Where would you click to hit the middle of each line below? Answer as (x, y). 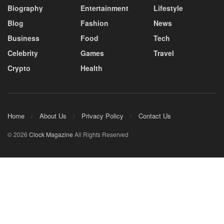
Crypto (19, 68)
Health (91, 68)
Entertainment (104, 8)
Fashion (94, 23)
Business (23, 38)
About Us (53, 116)
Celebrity (23, 53)
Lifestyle (168, 8)
